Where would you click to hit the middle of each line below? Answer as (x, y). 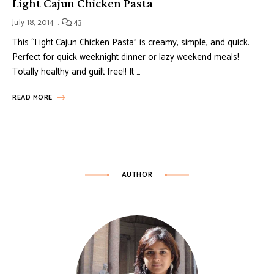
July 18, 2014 (33, 23)
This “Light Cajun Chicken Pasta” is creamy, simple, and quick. (131, 43)
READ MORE (32, 98)
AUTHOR (137, 175)
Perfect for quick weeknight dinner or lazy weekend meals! (126, 57)
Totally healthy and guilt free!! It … (76, 72)
